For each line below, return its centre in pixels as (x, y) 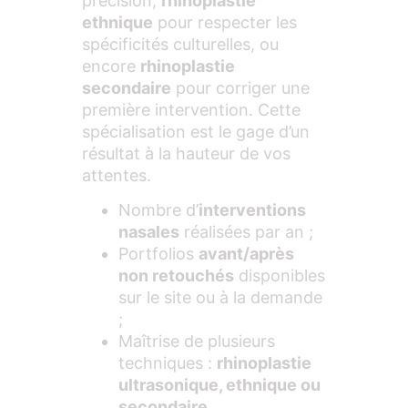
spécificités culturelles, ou (180, 45)
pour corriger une (240, 88)
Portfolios (158, 254)
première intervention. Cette (191, 110)
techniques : (168, 363)
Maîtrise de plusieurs (197, 342)
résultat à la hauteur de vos (186, 154)
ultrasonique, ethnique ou (219, 385)
